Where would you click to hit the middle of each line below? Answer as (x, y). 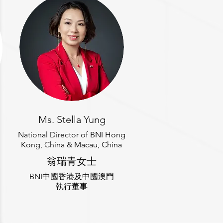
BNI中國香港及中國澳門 (72, 176)
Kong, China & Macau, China (71, 145)
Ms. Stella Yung (72, 119)
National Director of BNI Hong (71, 135)
